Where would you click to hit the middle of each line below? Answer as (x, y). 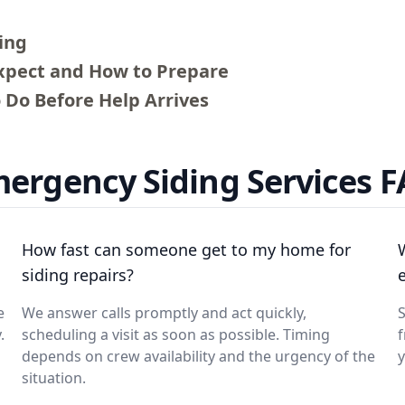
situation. (54, 378)
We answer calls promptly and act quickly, (164, 313)
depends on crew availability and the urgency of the (198, 356)
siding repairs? (78, 275)
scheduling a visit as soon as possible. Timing (176, 334)
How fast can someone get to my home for (186, 250)
